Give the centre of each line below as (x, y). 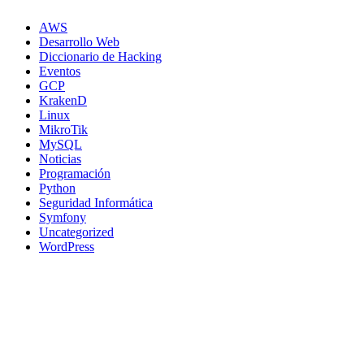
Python (57, 188)
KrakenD (63, 100)
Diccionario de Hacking (100, 56)
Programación (75, 173)
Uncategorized (76, 232)
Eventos (60, 71)
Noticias (60, 158)
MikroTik (63, 129)
